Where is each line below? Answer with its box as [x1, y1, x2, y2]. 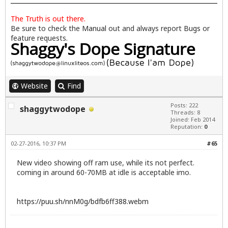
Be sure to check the [11, 23, 82, 33]
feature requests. [11, 33, 68, 43]
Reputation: [170, 122, 204, 130]
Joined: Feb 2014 [170, 115, 215, 123]
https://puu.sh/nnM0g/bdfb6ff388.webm [17, 196, 149, 206]
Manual [82, 23, 106, 33]
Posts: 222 [170, 101, 198, 109]
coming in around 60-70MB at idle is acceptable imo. [17, 167, 191, 177]
